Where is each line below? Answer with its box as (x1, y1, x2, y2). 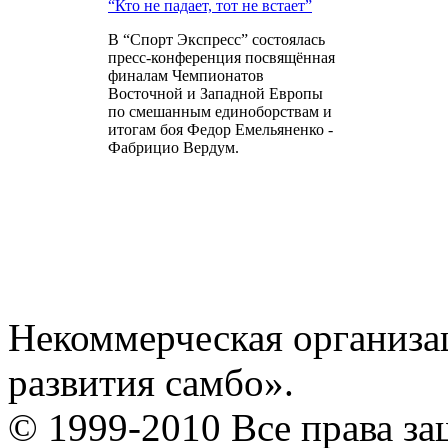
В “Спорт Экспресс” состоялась (108, 30, 325, 48)
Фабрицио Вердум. (108, 138, 239, 156)
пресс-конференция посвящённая (108, 48, 335, 66)
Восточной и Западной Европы (108, 84, 323, 102)
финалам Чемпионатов (108, 66, 264, 84)
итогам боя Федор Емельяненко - (108, 120, 333, 138)
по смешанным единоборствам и (108, 102, 332, 120)
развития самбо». (8, 360, 294, 404)
